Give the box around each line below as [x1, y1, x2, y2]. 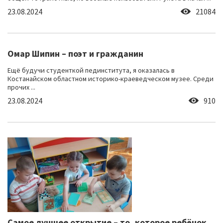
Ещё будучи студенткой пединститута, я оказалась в [7, 66, 175, 75]
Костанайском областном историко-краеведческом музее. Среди [7, 74, 214, 84]
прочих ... [7, 83, 35, 92]
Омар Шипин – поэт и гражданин [7, 48, 143, 60]
